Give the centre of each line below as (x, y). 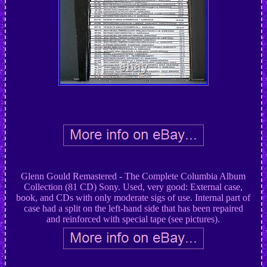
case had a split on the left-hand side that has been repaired (133, 209)
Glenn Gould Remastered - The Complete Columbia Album (133, 176)
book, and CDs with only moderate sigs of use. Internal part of (133, 198)
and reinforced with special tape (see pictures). (133, 219)
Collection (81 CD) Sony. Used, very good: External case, (133, 187)
